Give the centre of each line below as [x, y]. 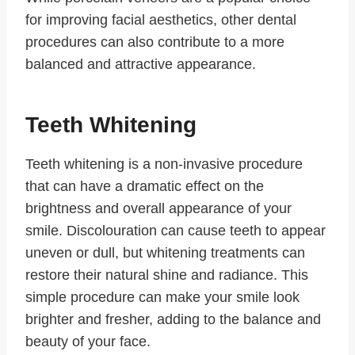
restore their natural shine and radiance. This [167, 275]
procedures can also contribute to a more [155, 42]
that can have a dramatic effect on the [145, 187]
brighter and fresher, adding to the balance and [173, 320]
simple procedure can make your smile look [162, 298]
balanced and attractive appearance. [141, 65]
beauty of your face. [88, 342]
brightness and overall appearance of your [158, 209]
